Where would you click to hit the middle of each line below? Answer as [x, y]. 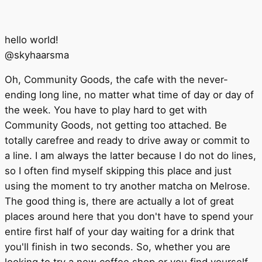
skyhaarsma [42, 55]
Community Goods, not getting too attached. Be [116, 125]
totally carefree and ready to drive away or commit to [127, 141]
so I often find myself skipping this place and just [118, 171]
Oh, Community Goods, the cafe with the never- [116, 80]
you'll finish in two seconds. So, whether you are [118, 247]
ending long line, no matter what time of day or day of [129, 95]
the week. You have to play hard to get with [106, 110]
